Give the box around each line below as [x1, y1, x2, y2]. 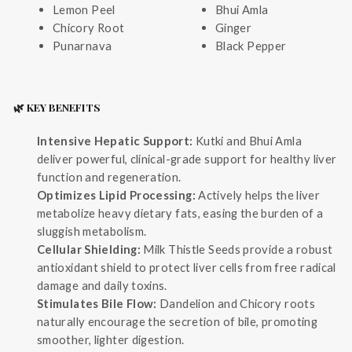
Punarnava [53, 38, 112, 53]
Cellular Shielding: [37, 242, 141, 257]
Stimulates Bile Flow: [37, 296, 157, 311]
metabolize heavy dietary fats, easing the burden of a [37, 206, 324, 221]
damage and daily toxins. [37, 278, 167, 293]
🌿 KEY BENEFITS [13, 100, 101, 115]
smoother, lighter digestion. [37, 332, 185, 347]
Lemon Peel [53, 2, 115, 17]
